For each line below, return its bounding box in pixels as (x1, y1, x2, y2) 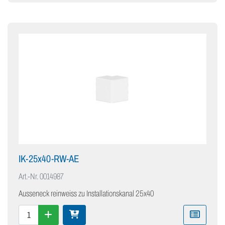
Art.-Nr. (19, 172, 38, 182)
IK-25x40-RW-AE (19, 153, 79, 165)
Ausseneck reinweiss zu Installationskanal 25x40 (19, 189, 154, 199)
